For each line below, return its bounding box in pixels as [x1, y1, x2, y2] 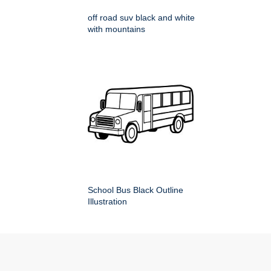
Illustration [88, 197, 127, 207]
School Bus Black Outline [88, 185, 183, 195]
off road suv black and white [88, 13, 195, 23]
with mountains [88, 24, 145, 34]
